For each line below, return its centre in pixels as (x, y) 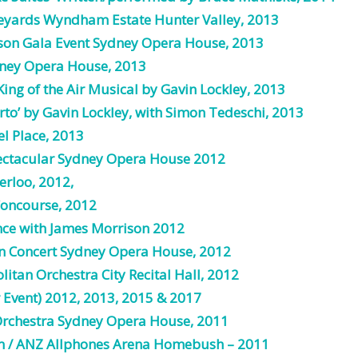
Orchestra (67, 275)
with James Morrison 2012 (100, 229)
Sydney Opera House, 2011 (141, 321)
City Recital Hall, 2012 (169, 275)
